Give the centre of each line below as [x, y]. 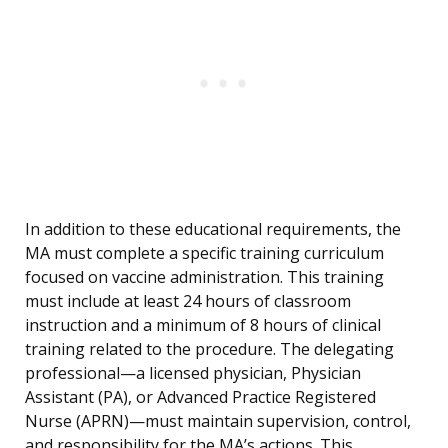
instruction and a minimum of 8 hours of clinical [203, 325]
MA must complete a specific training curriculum [204, 253]
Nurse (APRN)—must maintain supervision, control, [218, 421]
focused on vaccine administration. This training [204, 277]
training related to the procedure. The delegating [209, 349]
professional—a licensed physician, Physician [193, 373]
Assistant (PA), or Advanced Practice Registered [200, 397]
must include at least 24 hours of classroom [188, 301]
